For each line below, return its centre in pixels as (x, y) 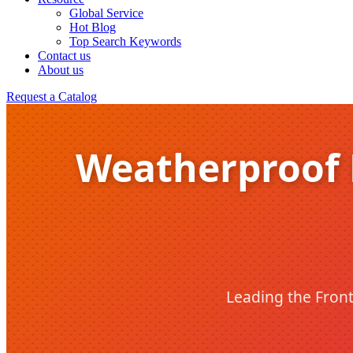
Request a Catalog (52, 97)
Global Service (106, 13)
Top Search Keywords (125, 41)
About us (61, 70)
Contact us (64, 56)
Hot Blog (93, 27)
